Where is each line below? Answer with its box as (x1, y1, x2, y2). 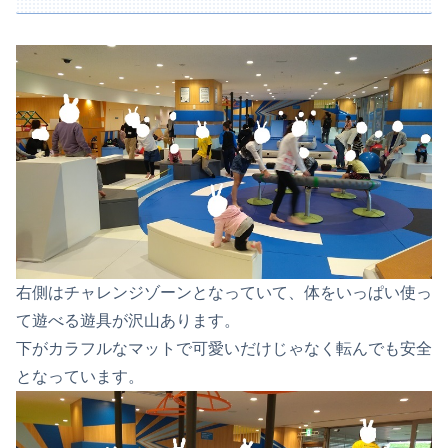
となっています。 (16, 368, 144, 386)
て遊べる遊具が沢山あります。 (16, 312, 240, 330)
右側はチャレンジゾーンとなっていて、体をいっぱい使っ (16, 284, 432, 302)
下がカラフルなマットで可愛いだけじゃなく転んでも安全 (16, 340, 432, 358)
